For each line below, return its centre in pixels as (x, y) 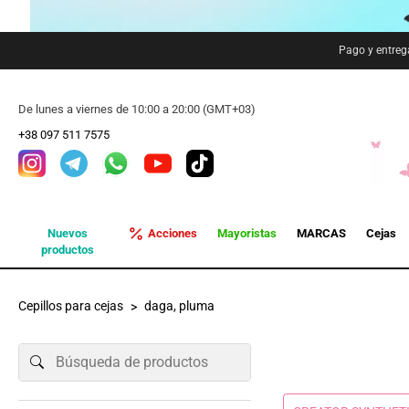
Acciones (172, 233)
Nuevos (68, 233)
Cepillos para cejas (71, 306)
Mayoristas (246, 233)
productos (68, 250)
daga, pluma (179, 306)
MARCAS (321, 233)
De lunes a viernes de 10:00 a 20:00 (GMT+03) (137, 109)
